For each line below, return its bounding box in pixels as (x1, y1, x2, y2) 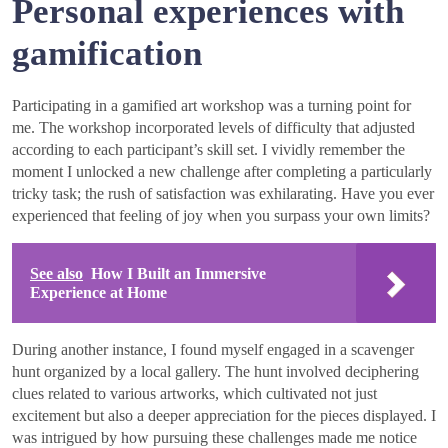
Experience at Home (30, 284, 167, 302)
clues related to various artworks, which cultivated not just (12, 385, 377, 403)
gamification (12, 34, 202, 74)
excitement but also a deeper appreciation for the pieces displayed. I (12, 407, 436, 425)
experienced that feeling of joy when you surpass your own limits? (12, 207, 430, 225)
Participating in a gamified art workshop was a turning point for (12, 97, 411, 115)
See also (30, 265, 83, 283)
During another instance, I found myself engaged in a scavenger (12, 341, 414, 359)
